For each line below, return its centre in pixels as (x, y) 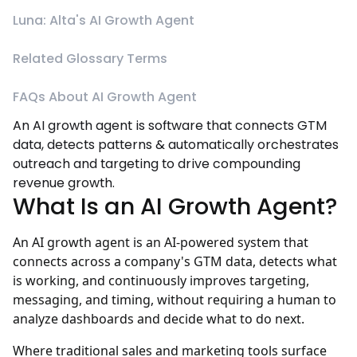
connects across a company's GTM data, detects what (175, 262)
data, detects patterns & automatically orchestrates (176, 145)
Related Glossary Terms (90, 59)
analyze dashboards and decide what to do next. (159, 319)
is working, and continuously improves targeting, (161, 281)
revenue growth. (64, 183)
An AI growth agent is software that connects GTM (170, 126)
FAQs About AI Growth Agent (105, 97)
